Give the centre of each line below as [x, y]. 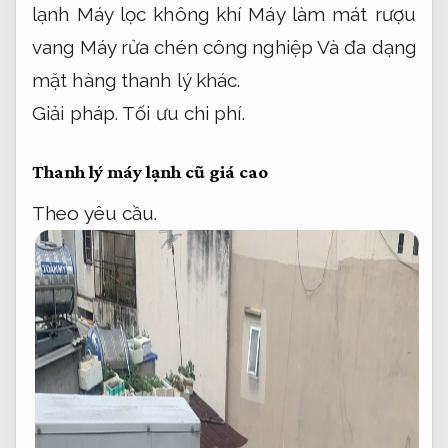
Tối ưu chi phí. [183, 113]
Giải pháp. [75, 113]
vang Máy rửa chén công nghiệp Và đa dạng [224, 47]
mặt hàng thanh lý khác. [136, 80]
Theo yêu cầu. [95, 213]
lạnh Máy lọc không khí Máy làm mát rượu [224, 14]
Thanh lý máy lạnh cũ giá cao [150, 171]
